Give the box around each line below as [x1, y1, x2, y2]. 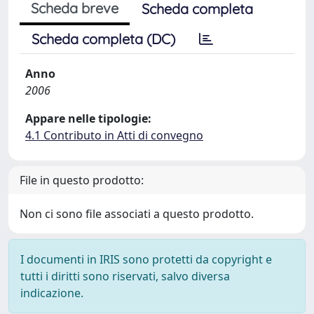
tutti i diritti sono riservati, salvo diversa [20, 268, 230, 284]
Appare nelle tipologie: [25, 111, 151, 126]
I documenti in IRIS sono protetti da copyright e [20, 252, 272, 267]
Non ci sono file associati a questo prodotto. [20, 206, 254, 221]
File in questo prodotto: [20, 172, 144, 188]
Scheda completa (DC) [32, 30, 175, 48]
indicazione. [20, 285, 83, 301]
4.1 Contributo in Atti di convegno [25, 128, 203, 143]
